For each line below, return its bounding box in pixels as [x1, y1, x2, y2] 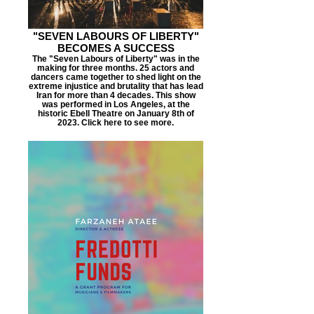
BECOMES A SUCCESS [57, 42, 175, 54]
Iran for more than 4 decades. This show [36, 90, 196, 100]
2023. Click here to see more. [57, 118, 174, 127]
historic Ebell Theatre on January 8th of [37, 109, 194, 118]
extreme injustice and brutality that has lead [28, 81, 203, 90]
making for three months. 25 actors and [37, 63, 194, 72]
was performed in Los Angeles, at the [41, 100, 190, 109]
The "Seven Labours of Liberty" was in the [32, 54, 200, 63]
